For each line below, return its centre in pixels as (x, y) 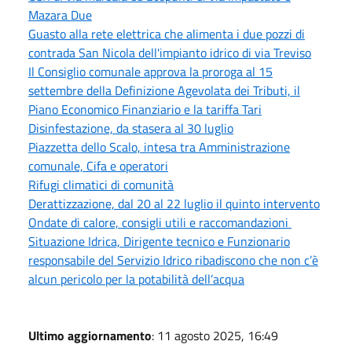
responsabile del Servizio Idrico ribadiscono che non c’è (173, 260)
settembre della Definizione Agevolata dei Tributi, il (164, 90)
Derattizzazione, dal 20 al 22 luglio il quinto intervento (174, 203)
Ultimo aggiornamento (90, 335)
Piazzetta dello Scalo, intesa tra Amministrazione (159, 147)
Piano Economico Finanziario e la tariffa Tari (145, 109)
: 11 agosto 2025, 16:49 (215, 335)
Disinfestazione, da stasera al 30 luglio (131, 128)
